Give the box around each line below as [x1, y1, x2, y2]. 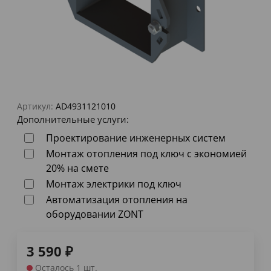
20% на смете [46, 162, 109, 175]
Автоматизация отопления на [46, 193, 188, 207]
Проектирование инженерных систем [46, 131, 226, 145]
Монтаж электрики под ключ [46, 177, 181, 191]
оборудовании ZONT [46, 207, 143, 221]
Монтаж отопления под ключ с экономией [46, 147, 247, 161]
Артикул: [17, 100, 53, 113]
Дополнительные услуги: [17, 113, 129, 126]
